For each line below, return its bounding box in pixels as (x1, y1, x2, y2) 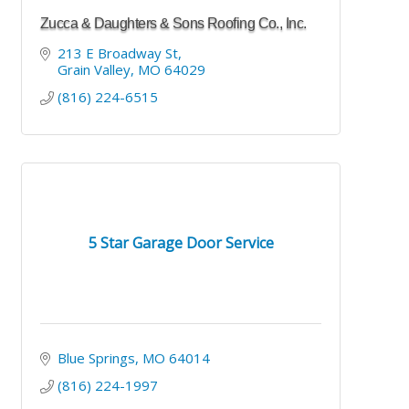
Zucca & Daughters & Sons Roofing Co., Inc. (40, 15, 307, 31)
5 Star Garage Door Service (88, 233, 274, 254)
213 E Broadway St (57, 43, 178, 62)
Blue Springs (57, 348, 135, 367)
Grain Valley (57, 59, 131, 79)
